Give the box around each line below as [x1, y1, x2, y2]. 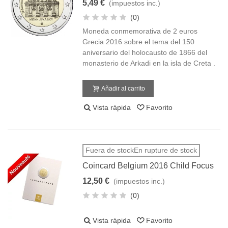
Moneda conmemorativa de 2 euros [82, 27, 198, 35]
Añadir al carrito [101, 85, 146, 92]
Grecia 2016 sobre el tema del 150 [82, 38, 195, 46]
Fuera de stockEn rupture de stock [85, 146, 197, 154]
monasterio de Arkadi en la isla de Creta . [82, 59, 216, 67]
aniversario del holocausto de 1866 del [82, 48, 208, 56]
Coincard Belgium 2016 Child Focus [82, 161, 214, 170]
